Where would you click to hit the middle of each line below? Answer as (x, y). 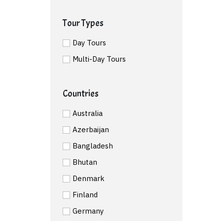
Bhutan (85, 162)
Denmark (89, 178)
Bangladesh (93, 146)
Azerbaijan (91, 129)
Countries (81, 93)
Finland (85, 194)
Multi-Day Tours (99, 59)
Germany (88, 211)
